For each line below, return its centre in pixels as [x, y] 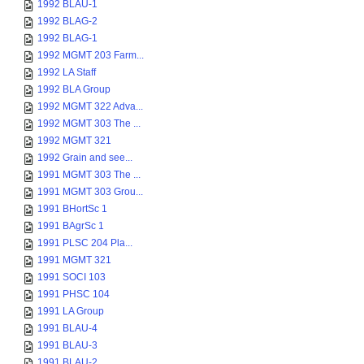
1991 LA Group [71, 311]
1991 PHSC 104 [74, 294]
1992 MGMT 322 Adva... [90, 106]
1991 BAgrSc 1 [71, 226]
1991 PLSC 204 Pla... [85, 243]
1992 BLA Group [74, 89]
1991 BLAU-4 [67, 328]
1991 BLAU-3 [67, 345]
